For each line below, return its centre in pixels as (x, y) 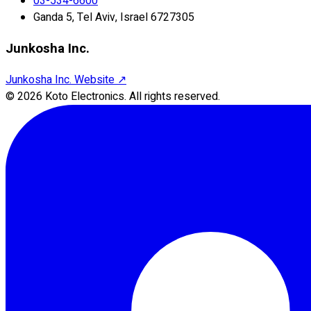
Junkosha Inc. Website (60, 79)
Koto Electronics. (86, 96)
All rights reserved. (175, 96)
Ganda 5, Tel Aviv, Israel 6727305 (114, 18)
